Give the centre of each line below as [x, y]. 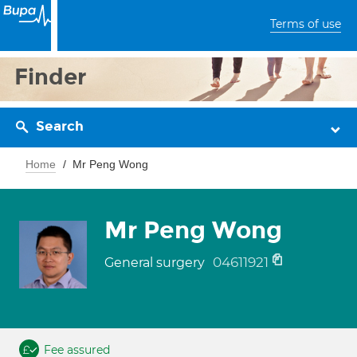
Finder [51, 77]
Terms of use [306, 24]
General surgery [156, 263]
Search [60, 126]
